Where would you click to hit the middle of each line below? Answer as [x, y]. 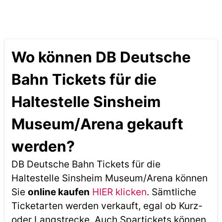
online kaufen [58, 192]
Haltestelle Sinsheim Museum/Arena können [109, 178]
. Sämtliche [171, 192]
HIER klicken [119, 192]
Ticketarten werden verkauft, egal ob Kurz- [107, 206]
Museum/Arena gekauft [97, 124]
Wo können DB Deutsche [101, 57]
